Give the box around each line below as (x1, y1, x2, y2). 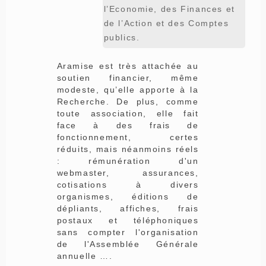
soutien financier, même (56, 72, 199, 83)
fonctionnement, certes (56, 132, 199, 142)
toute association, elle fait (56, 108, 199, 118)
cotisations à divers (56, 179, 199, 189)
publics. (103, 32, 140, 42)
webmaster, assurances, (56, 167, 199, 178)
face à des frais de (56, 120, 199, 130)
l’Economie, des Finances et (103, 4, 235, 14)
